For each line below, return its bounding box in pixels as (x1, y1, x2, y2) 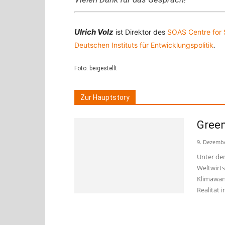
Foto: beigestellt (74, 65, 117, 72)
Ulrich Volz (74, 27, 114, 37)
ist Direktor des (116, 28, 167, 36)
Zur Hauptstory (80, 93, 130, 101)
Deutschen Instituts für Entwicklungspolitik (74, 41, 213, 49)
